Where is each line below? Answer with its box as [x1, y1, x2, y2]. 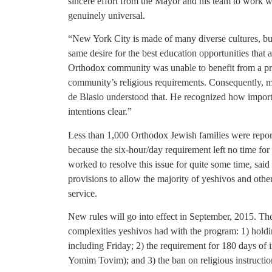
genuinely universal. [68, 10, 145, 21]
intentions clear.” [68, 106, 132, 117]
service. [68, 188, 97, 199]
